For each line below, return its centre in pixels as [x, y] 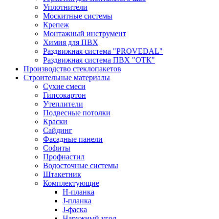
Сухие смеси [64, 86]
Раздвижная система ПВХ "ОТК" [99, 60]
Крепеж [56, 25]
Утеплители [63, 104]
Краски [55, 121]
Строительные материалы [67, 77]
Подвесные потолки [77, 113]
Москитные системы [78, 16]
